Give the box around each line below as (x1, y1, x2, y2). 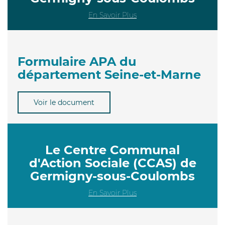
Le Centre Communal (45, 142, 180, 157)
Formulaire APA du (18, 54, 136, 69)
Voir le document (34, 97, 94, 107)
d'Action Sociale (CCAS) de (29, 155, 196, 170)
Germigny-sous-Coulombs (30, 168, 195, 183)
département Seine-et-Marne (18, 67, 201, 82)
